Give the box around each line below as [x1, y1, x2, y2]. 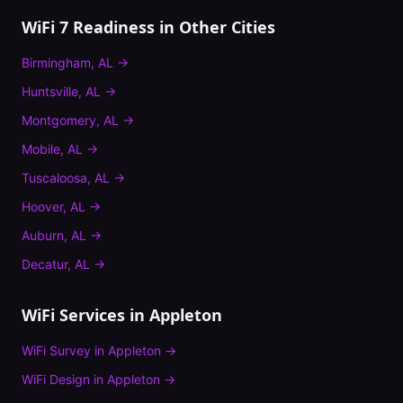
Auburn [22, 228, 64, 243]
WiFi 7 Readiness [22, 16, 155, 38]
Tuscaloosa [22, 170, 87, 185]
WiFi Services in [22, 304, 149, 326]
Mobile [22, 141, 60, 157]
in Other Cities [155, 16, 275, 38]
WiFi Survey [22, 343, 91, 358]
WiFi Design [22, 372, 90, 387]
